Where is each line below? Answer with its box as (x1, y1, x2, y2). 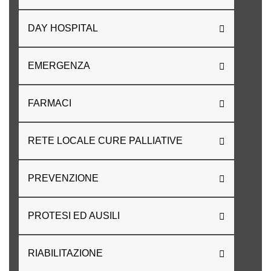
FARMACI (28, 98, 71, 109)
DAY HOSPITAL (28, 23, 98, 34)
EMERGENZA (28, 60, 90, 71)
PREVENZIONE (28, 173, 99, 184)
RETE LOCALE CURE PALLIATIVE (28, 135, 183, 146)
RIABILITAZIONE (28, 248, 103, 259)
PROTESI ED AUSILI (28, 211, 120, 221)
